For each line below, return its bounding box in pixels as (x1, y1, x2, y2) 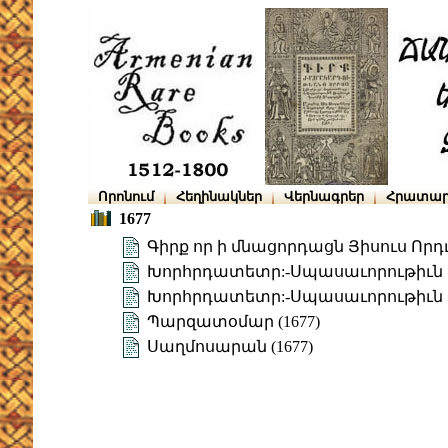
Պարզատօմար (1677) (147, 313, 320, 331)
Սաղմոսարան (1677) (147, 338, 313, 356)
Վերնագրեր (284, 189, 364, 204)
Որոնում (98, 189, 154, 204)
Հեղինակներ (176, 189, 262, 204)
